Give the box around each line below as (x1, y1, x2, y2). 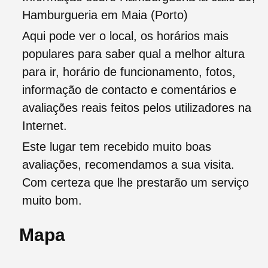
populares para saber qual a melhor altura (22, 47, 245, 61)
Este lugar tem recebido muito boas (22, 140, 211, 154)
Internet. (22, 119, 67, 133)
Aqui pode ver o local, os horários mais (22, 29, 229, 43)
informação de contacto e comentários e (22, 83, 236, 97)
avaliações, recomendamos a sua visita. (22, 158, 234, 172)
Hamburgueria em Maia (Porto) (22, 8, 188, 22)
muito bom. (22, 194, 82, 208)
